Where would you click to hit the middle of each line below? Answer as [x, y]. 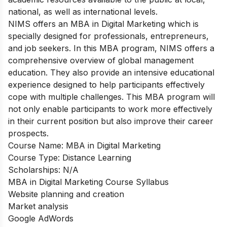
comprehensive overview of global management [101, 60]
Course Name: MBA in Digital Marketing [84, 145]
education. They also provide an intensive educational [111, 72]
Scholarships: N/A [43, 169]
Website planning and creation [66, 194]
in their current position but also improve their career [111, 121]
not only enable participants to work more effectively [110, 109]
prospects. [28, 133]
